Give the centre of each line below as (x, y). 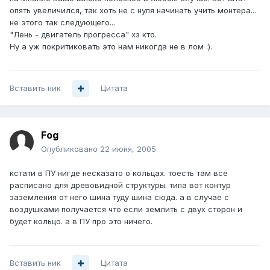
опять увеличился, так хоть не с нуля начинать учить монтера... (133, 11)
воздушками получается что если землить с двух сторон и (126, 209)
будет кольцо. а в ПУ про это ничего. (81, 221)
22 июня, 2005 (128, 149)
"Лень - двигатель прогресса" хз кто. (83, 35)
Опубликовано (71, 149)
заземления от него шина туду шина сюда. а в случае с (119, 197)
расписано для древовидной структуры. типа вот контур (120, 185)
